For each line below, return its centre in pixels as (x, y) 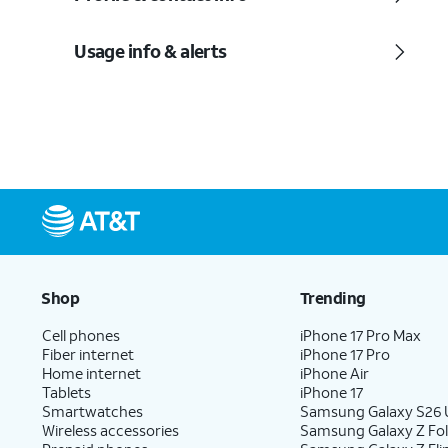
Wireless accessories (110, 430)
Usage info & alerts (150, 51)
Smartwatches (92, 411)
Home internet (91, 373)
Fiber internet (88, 354)
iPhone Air (335, 373)
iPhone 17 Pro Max (361, 335)
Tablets (66, 392)
